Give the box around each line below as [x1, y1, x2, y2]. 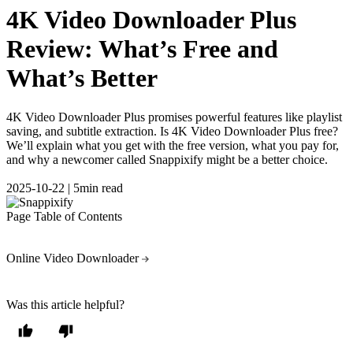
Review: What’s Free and [6, 35, 278, 64]
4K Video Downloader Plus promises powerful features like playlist [6, 110, 342, 124]
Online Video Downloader [6, 251, 139, 265]
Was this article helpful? [6, 297, 124, 311]
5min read [73, 180, 123, 195]
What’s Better [6, 64, 158, 93]
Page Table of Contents [6, 209, 122, 223]
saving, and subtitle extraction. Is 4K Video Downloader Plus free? [6, 124, 338, 138]
